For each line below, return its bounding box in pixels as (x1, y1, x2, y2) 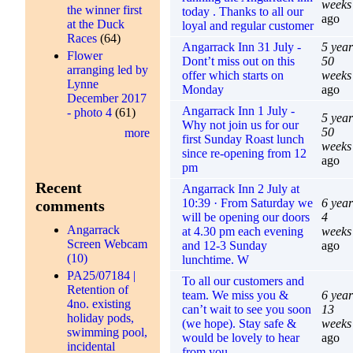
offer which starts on (181, 68, 284, 82)
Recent (35, 178, 83, 196)
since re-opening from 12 (181, 146, 307, 160)
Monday (181, 82, 224, 96)
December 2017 (67, 91, 147, 105)
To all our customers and (181, 273, 304, 288)
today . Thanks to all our (181, 4, 303, 18)
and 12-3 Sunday (181, 238, 267, 252)
